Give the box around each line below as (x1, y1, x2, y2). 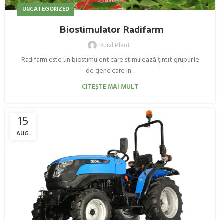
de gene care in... (86, 65, 134, 77)
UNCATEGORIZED (22, 4, 69, 15)
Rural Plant (99, 40, 130, 52)
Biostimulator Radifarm (56, 20, 164, 38)
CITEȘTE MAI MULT (82, 82, 138, 93)
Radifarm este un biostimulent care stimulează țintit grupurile (21, 55, 199, 66)
